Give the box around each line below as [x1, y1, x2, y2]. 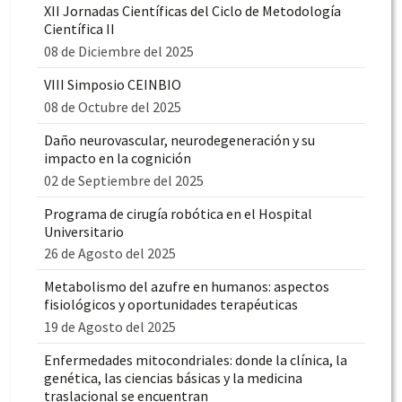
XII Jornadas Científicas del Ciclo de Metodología [44, 2, 341, 21]
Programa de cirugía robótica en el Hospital [44, 204, 312, 223]
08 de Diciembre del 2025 [44, 41, 194, 60]
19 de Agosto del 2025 [44, 318, 176, 336]
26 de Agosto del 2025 [44, 244, 176, 263]
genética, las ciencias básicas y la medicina [44, 369, 302, 388]
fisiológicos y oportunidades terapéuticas [44, 295, 298, 314]
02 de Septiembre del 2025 [44, 170, 204, 189]
